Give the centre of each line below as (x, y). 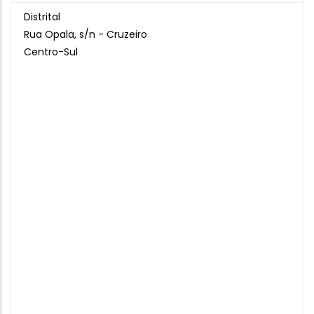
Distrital (42, 17)
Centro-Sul (51, 52)
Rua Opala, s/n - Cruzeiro (86, 34)
